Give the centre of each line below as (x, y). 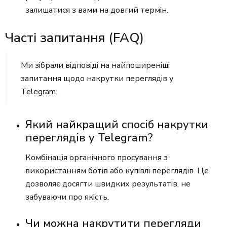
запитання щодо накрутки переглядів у (97, 79)
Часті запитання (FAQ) (74, 38)
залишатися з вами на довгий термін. (97, 10)
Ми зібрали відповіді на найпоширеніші (95, 66)
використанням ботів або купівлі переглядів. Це (117, 171)
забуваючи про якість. (67, 197)
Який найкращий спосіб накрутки (117, 125)
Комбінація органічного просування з (97, 158)
